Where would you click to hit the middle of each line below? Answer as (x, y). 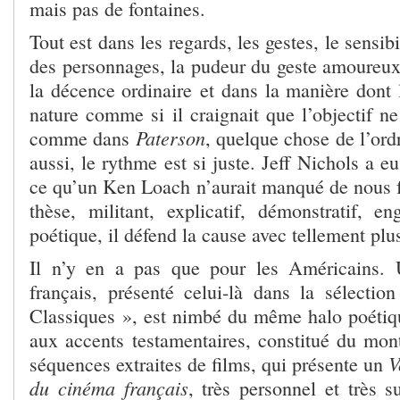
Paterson (170, 137)
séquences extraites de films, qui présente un (209, 363)
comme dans (83, 137)
